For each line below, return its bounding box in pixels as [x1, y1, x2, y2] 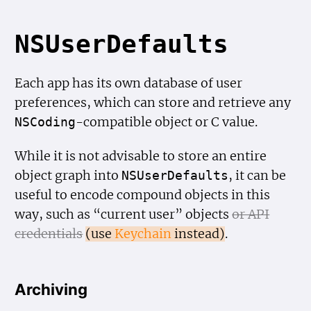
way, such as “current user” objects [15, 207, 233, 223]
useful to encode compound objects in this [15, 187, 271, 203]
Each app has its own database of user [15, 76, 243, 92]
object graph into [15, 168, 122, 184]
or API [232, 207, 270, 223]
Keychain [115, 226, 172, 242]
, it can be [228, 168, 287, 184]
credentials [15, 226, 83, 242]
